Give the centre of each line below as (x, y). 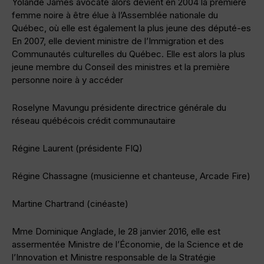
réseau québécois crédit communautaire (94, 121)
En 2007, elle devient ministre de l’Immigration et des (118, 41)
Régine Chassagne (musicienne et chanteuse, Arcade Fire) (131, 176)
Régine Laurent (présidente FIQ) (77, 148)
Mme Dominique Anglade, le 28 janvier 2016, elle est (116, 232)
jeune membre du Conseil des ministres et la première (121, 67)
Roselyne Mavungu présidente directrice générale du (119, 108)
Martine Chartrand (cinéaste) (70, 204)
